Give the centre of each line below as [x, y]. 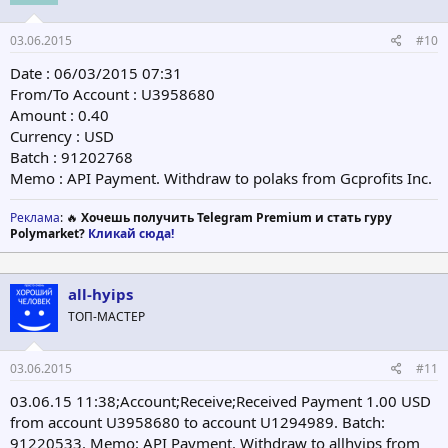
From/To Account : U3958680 [112, 94]
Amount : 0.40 [59, 115]
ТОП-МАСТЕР [106, 317]
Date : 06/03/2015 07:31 [96, 73]
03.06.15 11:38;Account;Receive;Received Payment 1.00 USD [220, 400]
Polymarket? [49, 234]
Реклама [35, 218]
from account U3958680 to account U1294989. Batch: [197, 421]
